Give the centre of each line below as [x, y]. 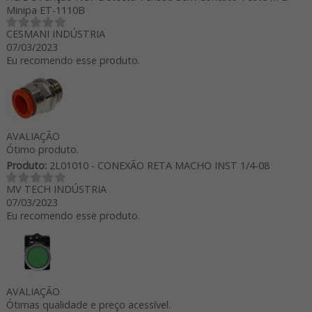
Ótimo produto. [42, 149]
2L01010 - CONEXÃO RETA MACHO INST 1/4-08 [158, 165]
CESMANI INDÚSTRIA [55, 33]
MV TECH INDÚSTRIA [56, 189]
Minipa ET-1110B [45, 10]
